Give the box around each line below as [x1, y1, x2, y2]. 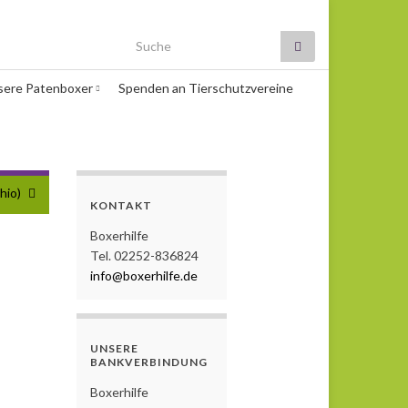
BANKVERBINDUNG [89, 354, 208, 369]
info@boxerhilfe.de [89, 267, 198, 283]
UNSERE [89, 341, 138, 355]
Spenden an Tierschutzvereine [118, 79, 293, 96]
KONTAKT [89, 198, 152, 212]
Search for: [126, 31, 200, 49]
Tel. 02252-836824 [89, 247, 199, 263]
